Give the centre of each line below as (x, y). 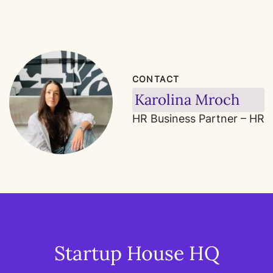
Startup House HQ (136, 253)
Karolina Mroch (187, 100)
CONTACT (156, 79)
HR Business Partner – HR (198, 119)
